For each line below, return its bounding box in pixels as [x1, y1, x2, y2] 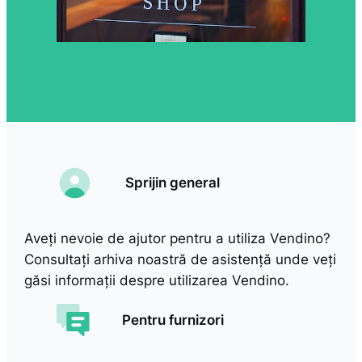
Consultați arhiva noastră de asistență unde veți [24, 250, 337, 267]
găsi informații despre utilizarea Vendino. [24, 271, 290, 288]
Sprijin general [125, 175, 221, 192]
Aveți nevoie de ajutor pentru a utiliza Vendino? [24, 229, 331, 246]
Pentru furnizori [121, 312, 224, 329]
